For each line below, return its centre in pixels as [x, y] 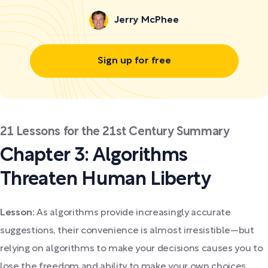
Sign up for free [134, 61]
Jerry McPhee [147, 20]
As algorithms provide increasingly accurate [133, 213]
